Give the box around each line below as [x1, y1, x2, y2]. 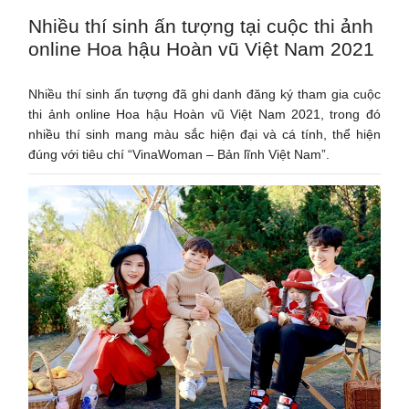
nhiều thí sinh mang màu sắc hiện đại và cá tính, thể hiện [28, 126, 381, 142]
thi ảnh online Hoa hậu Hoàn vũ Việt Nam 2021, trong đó [28, 106, 381, 121]
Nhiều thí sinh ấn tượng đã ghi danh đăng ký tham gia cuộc [28, 86, 381, 101]
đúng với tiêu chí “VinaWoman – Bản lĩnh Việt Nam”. [28, 146, 330, 162]
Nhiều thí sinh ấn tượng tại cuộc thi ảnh [28, 15, 374, 37]
